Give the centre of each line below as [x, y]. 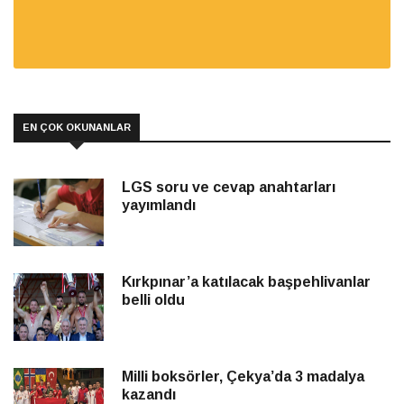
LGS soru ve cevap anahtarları [229, 188]
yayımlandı [159, 206]
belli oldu [153, 300]
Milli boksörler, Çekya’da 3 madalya [243, 377]
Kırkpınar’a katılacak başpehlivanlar [246, 282]
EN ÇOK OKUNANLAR [77, 128]
